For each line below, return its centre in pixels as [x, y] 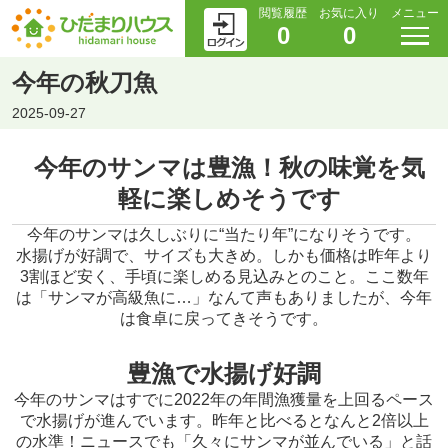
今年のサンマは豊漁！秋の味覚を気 [229, 168]
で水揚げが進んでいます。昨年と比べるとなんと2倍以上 [224, 421]
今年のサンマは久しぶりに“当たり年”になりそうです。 [224, 235]
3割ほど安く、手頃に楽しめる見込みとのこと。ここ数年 [224, 277]
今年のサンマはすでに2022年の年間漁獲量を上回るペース [224, 400]
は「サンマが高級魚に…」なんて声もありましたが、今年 [224, 298]
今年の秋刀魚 [84, 83]
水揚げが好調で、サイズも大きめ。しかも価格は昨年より [224, 256]
